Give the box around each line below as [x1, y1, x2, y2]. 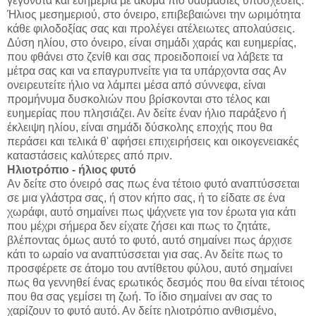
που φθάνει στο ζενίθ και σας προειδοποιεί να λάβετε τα [7, 51, 283, 63]
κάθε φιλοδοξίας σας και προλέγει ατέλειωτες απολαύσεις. [7, 23, 295, 35]
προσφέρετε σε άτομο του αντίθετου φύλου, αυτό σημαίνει [7, 262, 293, 275]
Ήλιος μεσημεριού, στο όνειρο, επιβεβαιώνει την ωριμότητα [7, 8, 300, 21]
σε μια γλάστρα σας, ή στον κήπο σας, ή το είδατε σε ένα [7, 192, 285, 205]
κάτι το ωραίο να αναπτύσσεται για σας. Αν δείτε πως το [7, 248, 283, 261]
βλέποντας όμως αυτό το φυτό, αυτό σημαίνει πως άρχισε [7, 234, 292, 247]
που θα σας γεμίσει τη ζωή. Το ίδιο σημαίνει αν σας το [7, 291, 272, 303]
